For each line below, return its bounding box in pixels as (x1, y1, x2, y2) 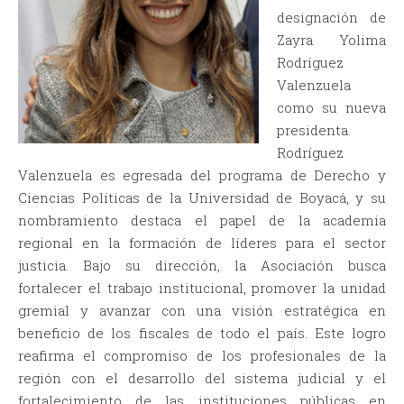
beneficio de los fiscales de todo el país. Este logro (18, 324, 386, 343)
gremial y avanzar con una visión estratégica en (18, 301, 386, 320)
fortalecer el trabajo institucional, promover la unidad (18, 279, 386, 298)
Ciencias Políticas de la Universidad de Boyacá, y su (18, 188, 386, 207)
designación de (277, 8, 386, 27)
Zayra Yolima (277, 31, 386, 50)
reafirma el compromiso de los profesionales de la (18, 346, 386, 365)
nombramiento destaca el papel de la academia (18, 211, 386, 230)
